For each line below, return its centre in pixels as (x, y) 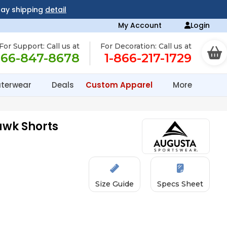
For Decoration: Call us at (146, 46)
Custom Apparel (120, 85)
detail (55, 10)
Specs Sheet (180, 184)
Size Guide (115, 184)
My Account (140, 25)
